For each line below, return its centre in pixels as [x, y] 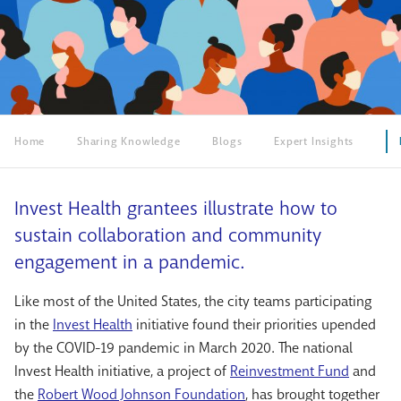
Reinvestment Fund [290, 371]
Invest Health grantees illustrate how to [176, 209]
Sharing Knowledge [129, 142]
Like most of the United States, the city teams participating [193, 302]
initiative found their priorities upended [254, 325]
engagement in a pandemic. [129, 263]
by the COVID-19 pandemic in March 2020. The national [183, 348]
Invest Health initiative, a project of [122, 371]
